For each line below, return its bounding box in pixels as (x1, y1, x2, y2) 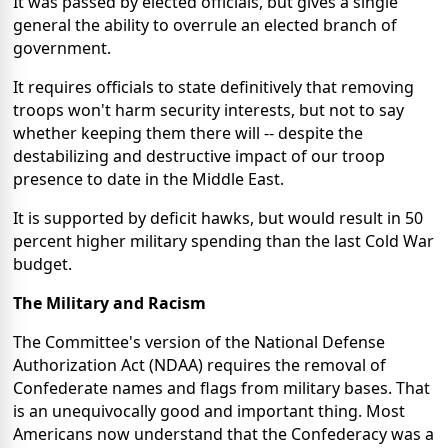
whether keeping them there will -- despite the (13, 122, 363, 145)
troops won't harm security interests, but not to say (13, 99, 404, 122)
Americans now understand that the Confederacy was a (13, 423, 434, 446)
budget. (13, 253, 72, 276)
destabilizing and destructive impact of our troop (13, 145, 385, 168)
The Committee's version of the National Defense (13, 331, 385, 354)
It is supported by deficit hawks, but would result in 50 (13, 207, 423, 230)
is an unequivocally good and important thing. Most (13, 400, 405, 423)
